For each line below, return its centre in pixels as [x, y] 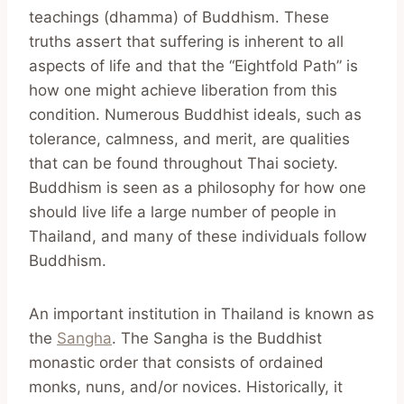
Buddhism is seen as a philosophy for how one [197, 187]
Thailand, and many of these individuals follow [198, 236]
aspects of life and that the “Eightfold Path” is [193, 65]
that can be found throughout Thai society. [184, 163]
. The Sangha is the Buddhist [217, 338]
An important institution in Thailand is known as [202, 313]
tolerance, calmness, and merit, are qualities [189, 138]
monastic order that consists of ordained [176, 362]
